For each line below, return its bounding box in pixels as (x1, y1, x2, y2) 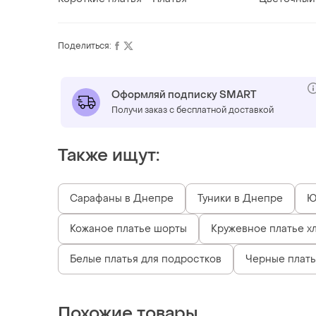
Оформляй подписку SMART (111, 88, 257, 102)
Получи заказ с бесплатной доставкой (111, 104, 274, 116)
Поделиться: (58, 40, 111, 52)
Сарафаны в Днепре (70, 192, 174, 206)
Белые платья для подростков (70, 253, 221, 267)
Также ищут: (58, 145, 159, 167)
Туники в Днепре (197, 192, 283, 206)
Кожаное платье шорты (70, 222, 187, 236)
